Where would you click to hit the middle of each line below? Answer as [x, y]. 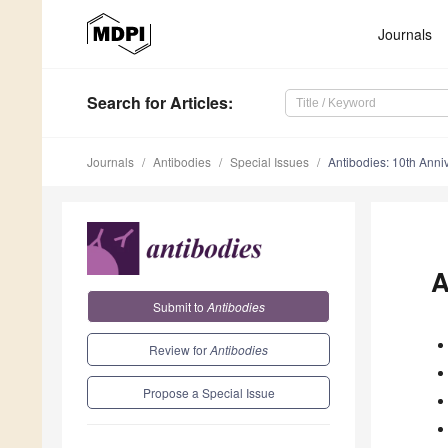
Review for [179, 349]
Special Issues [269, 162]
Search [114, 103]
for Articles [184, 103]
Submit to [179, 306]
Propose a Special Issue [208, 392]
